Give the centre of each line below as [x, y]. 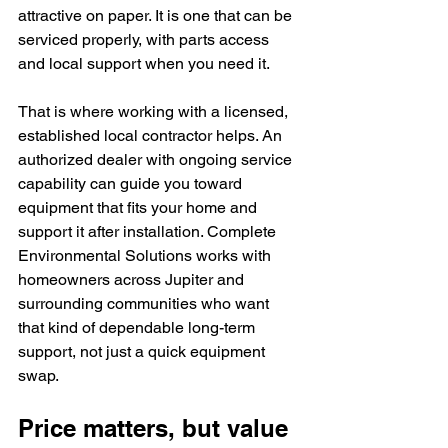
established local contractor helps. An [152, 135]
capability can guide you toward [132, 183]
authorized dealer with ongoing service [157, 159]
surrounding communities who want [145, 303]
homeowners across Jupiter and [133, 279]
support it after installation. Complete [149, 231]
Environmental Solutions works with [146, 255]
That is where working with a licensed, [155, 111]
